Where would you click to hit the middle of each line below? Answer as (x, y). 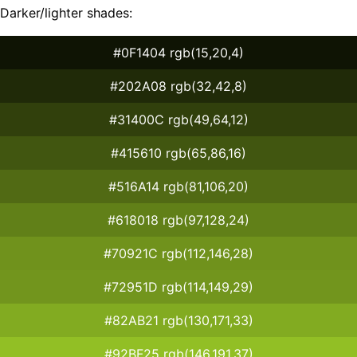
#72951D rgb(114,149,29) (178, 286)
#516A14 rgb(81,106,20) (178, 186)
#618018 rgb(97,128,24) (178, 220)
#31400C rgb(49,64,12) (178, 119)
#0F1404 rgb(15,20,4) (178, 52)
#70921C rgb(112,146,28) (178, 253)
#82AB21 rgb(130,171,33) (178, 320)
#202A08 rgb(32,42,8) (178, 86)
